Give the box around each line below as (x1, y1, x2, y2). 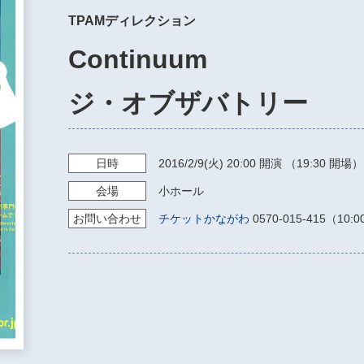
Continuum (68, 44, 207, 74)
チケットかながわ (158, 211, 249, 225)
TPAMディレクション (68, 13, 196, 28)
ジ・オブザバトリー (68, 88, 308, 118)
